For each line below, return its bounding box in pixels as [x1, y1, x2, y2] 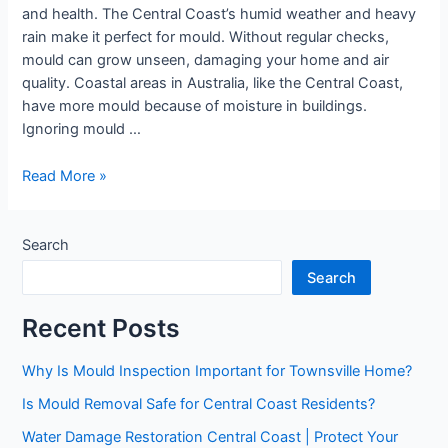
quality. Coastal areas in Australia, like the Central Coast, [22, 74, 404, 93]
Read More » [22, 166, 108, 185]
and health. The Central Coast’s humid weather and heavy [22, 5, 417, 24]
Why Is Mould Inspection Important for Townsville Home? [22, 362, 413, 381]
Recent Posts [22, 313, 181, 344]
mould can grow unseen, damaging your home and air [22, 51, 390, 70]
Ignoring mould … [22, 120, 142, 139]
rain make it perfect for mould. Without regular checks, [22, 28, 390, 47]
